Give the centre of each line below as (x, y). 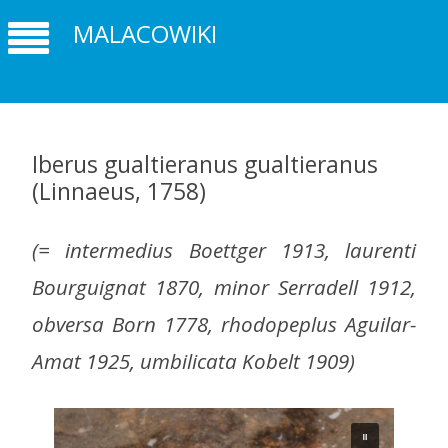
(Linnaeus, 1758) (119, 191)
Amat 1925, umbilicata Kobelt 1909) (193, 361)
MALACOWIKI (145, 34)
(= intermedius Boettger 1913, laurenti (224, 250)
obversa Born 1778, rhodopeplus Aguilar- (224, 324)
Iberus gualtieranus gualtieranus (205, 164)
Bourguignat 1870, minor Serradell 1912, (224, 287)
